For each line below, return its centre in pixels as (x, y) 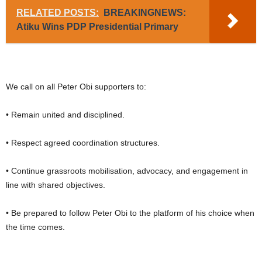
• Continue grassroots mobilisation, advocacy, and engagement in (127, 170)
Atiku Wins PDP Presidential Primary (97, 26)
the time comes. (35, 227)
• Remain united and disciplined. (65, 114)
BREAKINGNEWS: (145, 12)
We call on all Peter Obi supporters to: (76, 86)
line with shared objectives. (56, 185)
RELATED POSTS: (58, 12)
